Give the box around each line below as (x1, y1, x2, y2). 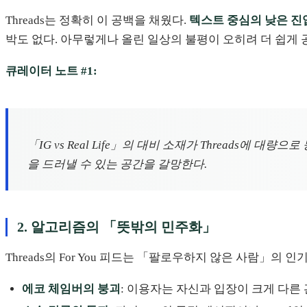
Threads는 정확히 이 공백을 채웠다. (5, 14, 189, 27)
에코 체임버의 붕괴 (22, 282, 121, 295)
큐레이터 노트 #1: (5, 64, 97, 77)
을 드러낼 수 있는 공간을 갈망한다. (27, 158, 207, 171)
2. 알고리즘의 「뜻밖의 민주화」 (16, 219, 216, 235)
